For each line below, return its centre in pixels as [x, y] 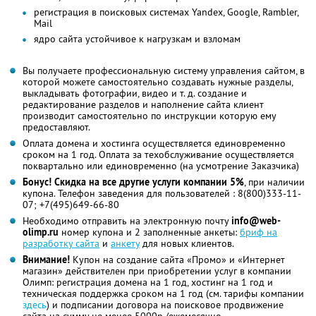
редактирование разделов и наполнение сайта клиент [143, 104]
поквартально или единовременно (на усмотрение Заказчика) [161, 165]
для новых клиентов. [187, 243]
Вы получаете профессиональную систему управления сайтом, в [164, 70]
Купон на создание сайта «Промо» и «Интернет [177, 259]
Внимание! [46, 259]
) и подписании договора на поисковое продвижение [165, 304]
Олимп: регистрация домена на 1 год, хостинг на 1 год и [148, 282]
